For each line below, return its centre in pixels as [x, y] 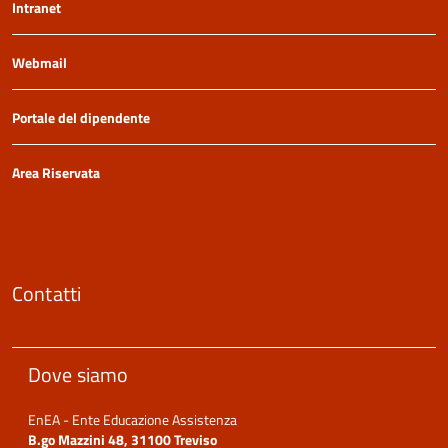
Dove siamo [78, 375]
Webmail [39, 63]
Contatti [47, 294]
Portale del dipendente [81, 118]
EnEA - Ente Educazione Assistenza [132, 420]
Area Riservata [56, 173]
